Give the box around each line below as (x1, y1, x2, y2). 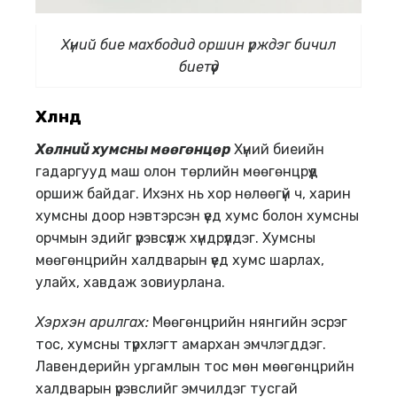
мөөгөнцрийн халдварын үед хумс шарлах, (35, 252, 324, 269)
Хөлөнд (35, 105, 82, 127)
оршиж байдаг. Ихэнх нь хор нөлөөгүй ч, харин (35, 185, 351, 203)
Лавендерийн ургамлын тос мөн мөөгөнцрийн (35, 358, 354, 376)
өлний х (45, 141, 100, 159)
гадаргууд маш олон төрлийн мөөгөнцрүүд (35, 163, 318, 181)
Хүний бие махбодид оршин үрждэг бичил (61, 35, 336, 53)
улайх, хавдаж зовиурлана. (35, 274, 225, 292)
